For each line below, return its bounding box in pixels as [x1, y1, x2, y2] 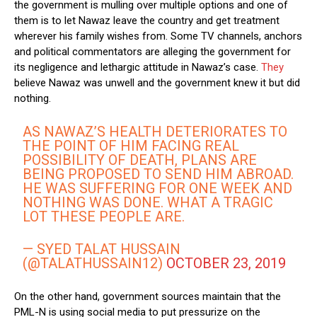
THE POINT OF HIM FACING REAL [23, 137, 240, 155]
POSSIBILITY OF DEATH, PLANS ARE [23, 151, 258, 169]
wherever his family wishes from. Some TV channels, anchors [14, 30, 302, 43]
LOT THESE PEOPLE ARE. [23, 208, 185, 226]
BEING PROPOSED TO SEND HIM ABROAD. [23, 166, 294, 183]
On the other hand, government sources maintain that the [14, 290, 281, 304]
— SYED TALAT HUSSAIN [23, 241, 181, 258]
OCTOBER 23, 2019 [166, 255, 287, 272]
